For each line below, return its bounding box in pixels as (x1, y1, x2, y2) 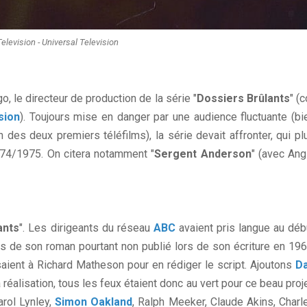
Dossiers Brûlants (196, 92, 290, 106)
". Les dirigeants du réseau (19, 221, 153, 235)
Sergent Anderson (154, 147, 251, 161)
